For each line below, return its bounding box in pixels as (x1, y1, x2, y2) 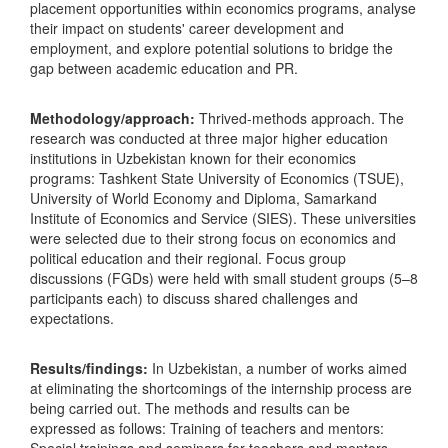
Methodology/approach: (30, 108, 195, 128)
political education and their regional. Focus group (30, 248, 346, 268)
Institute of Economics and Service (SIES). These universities (30, 208, 416, 228)
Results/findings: (30, 358, 148, 378)
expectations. (30, 308, 114, 328)
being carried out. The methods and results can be (30, 398, 350, 418)
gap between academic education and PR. (30, 58, 298, 78)
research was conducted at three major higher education (30, 128, 388, 148)
